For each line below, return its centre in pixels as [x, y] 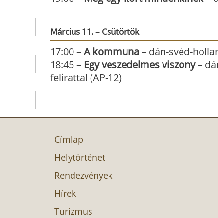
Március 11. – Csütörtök [95, 31]
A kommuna [111, 51]
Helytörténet [80, 157]
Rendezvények [83, 175]
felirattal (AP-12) [86, 77]
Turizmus [73, 211]
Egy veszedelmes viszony [139, 64]
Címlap [69, 139]
